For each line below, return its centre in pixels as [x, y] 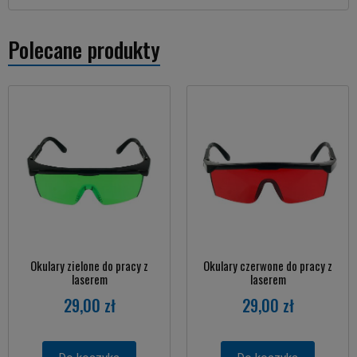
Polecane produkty [84, 49]
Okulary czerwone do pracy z [268, 265]
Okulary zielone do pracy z [89, 265]
